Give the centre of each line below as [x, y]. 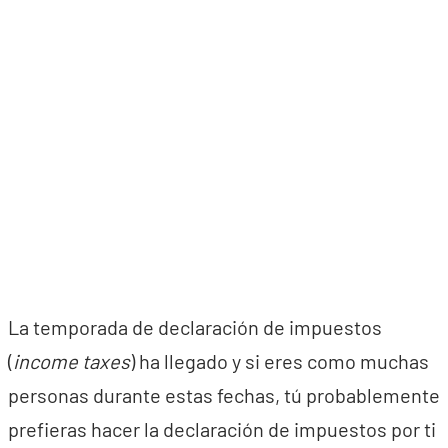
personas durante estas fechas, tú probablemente [224, 395]
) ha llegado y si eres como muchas [279, 361]
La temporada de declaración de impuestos [195, 327]
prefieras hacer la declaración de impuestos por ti [222, 429]
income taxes [71, 361]
